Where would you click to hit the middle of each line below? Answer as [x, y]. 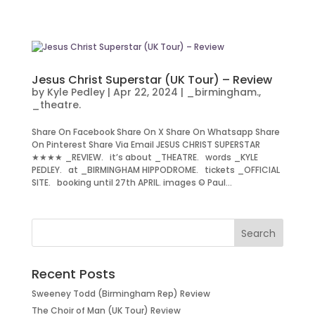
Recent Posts [73, 274]
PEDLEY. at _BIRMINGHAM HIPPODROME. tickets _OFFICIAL [155, 170]
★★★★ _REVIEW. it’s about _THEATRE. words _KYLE [144, 157]
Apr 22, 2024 [145, 92]
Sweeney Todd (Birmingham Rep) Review [121, 294]
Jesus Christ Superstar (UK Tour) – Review [152, 80]
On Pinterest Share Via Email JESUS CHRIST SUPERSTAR [146, 144]
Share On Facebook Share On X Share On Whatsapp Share [155, 132]
